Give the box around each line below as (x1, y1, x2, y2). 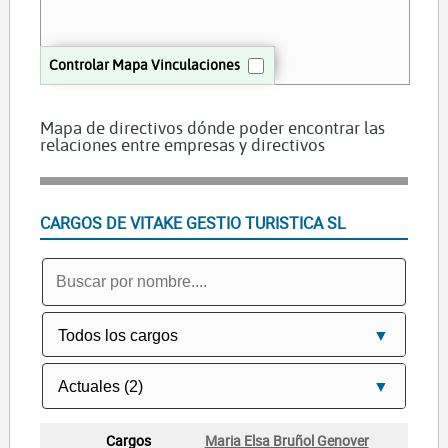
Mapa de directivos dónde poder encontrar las (39, 116, 385, 139)
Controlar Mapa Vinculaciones (48, 55, 240, 75)
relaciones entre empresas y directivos (39, 133, 325, 156)
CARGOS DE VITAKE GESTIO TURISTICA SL (39, 212, 346, 235)
